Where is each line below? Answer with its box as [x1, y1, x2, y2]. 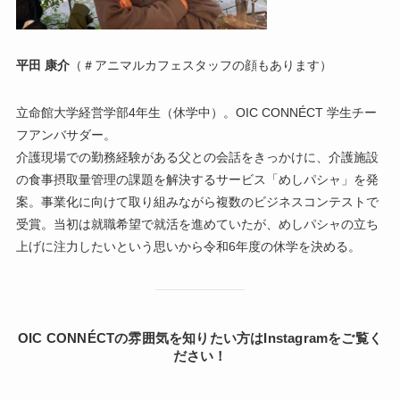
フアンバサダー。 [15, 128, 116, 143]
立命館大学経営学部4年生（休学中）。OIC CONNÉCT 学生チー [15, 105, 377, 121]
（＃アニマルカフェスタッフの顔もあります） [69, 58, 332, 73]
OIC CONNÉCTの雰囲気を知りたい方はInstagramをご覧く [17, 331, 382, 346]
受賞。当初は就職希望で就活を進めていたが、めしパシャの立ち [15, 217, 379, 232]
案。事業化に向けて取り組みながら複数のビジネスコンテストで [15, 195, 379, 210]
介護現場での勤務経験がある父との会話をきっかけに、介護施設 [15, 150, 379, 165]
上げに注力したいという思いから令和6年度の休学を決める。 [15, 239, 361, 254]
